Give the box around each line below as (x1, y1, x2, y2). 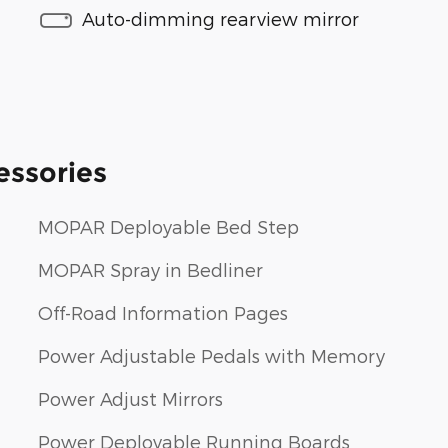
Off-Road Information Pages (38, 302, 288, 324)
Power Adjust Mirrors (38, 388, 223, 410)
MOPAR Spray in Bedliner (38, 259, 263, 281)
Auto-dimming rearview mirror (82, 7, 359, 29)
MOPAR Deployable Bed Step (38, 216, 299, 238)
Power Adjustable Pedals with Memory (38, 345, 385, 367)
